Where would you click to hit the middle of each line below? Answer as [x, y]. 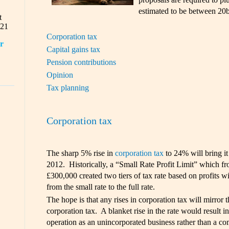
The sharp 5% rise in [81, 153]
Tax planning [67, 87]
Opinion [60, 75]
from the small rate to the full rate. [100, 187]
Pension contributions [81, 62]
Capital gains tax [73, 49]
